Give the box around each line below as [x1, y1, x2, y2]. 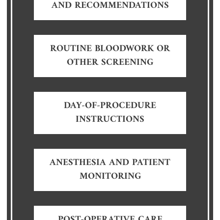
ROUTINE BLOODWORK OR [50, 40, 170, 57]
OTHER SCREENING [67, 54, 153, 71]
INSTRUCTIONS [76, 111, 144, 128]
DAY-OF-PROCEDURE [64, 97, 156, 114]
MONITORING [79, 168, 141, 185]
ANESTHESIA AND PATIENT [50, 154, 170, 171]
